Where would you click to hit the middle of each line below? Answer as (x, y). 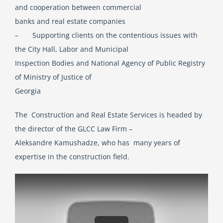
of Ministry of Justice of (53, 77)
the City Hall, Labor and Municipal (71, 49)
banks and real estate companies (70, 21)
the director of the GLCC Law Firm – (73, 129)
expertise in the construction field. (72, 157)
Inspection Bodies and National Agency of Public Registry (110, 63)
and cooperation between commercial (78, 7)
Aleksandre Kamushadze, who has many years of (97, 143)
